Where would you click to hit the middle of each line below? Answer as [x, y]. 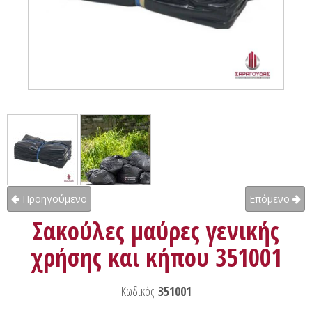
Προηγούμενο [53, 198]
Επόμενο [271, 198]
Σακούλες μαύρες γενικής [156, 231]
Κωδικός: [139, 291]
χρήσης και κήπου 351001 [156, 257]
